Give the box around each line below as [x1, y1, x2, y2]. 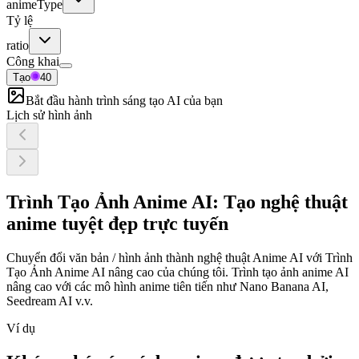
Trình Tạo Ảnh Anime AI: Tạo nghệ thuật [6, 192, 348, 213]
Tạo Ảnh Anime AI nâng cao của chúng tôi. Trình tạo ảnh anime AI [6, 265, 349, 280]
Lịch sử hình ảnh [6, 108, 92, 123]
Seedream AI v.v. [6, 294, 93, 309]
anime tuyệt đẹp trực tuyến [6, 213, 228, 235]
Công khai [6, 54, 59, 69]
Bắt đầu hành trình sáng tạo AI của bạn [26, 94, 223, 108]
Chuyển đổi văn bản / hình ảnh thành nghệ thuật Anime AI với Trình [6, 251, 353, 265]
